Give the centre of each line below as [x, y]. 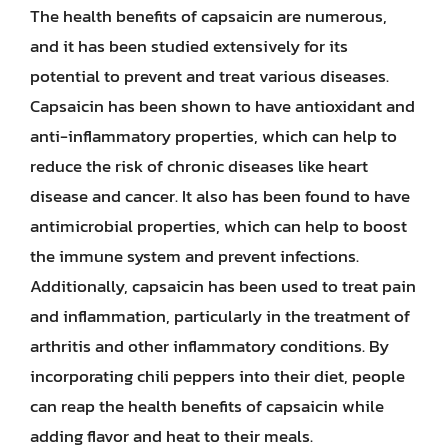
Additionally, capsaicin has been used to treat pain [223, 286]
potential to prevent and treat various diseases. [209, 76]
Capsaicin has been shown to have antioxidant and [222, 106]
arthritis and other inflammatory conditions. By [209, 346]
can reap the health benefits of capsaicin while [207, 406]
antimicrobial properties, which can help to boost [218, 226]
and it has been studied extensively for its [189, 46]
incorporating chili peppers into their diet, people [217, 376]
